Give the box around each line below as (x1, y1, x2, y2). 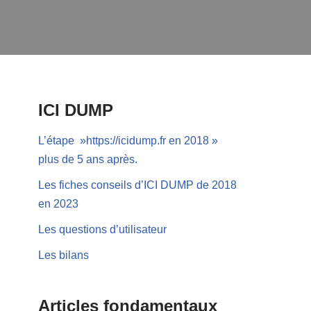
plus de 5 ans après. (38, 153, 137, 165)
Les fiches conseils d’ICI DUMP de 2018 (38, 179, 237, 191)
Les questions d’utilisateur (38, 224, 167, 235)
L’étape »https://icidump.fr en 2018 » (38, 135, 218, 146)
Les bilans (38, 249, 89, 261)
